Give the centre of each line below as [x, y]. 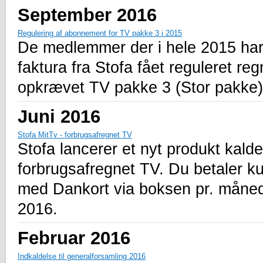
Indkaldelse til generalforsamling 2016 [82, 256]
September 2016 [87, 14]
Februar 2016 [74, 237]
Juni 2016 [59, 116]
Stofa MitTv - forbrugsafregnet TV [75, 134]
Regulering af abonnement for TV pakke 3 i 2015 [100, 33]
